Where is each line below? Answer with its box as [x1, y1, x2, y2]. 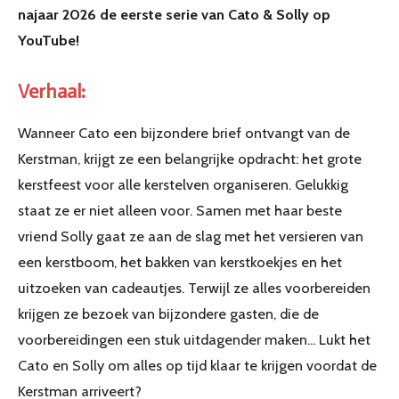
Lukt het [319, 330, 370, 348]
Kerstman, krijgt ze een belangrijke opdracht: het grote [18, 149, 362, 167]
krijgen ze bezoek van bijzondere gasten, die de [18, 304, 319, 322]
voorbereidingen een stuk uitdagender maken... [18, 330, 319, 348]
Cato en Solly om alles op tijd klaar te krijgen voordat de [18, 355, 377, 374]
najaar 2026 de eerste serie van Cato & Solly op [18, 4, 330, 23]
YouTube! [18, 30, 79, 49]
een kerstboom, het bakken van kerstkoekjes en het [18, 252, 342, 271]
